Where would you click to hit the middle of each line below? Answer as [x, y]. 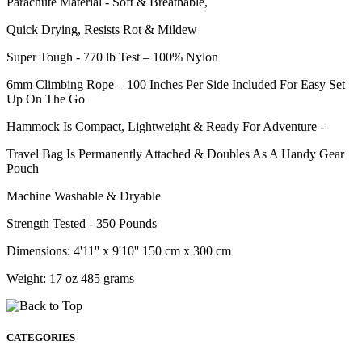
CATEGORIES [41, 338]
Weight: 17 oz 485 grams [70, 278]
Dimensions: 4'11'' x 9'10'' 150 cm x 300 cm [119, 250]
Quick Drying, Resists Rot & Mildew [102, 29]
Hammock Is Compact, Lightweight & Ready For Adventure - [165, 126]
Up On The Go [46, 99]
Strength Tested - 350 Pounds [82, 223]
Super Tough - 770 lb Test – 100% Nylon [112, 57]
